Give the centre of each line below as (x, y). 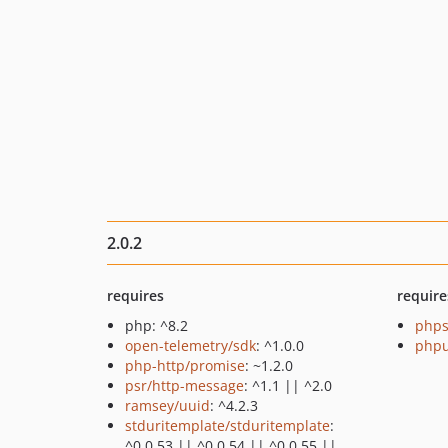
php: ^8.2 (156, 325)
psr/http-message (184, 385)
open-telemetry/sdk (190, 345)
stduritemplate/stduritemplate (227, 425)
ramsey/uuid (167, 405)
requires (135, 295)
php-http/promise (185, 365)
